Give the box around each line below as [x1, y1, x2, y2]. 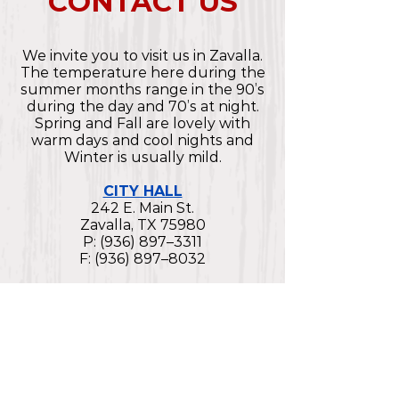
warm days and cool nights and [31, 132, 254, 149]
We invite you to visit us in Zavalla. [22, 47, 263, 64]
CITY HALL [102, 183, 183, 199]
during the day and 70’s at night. [26, 98, 259, 115]
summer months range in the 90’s [20, 81, 265, 98]
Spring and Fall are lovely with [35, 115, 250, 132]
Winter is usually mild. [63, 149, 222, 166]
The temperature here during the [20, 64, 265, 81]
